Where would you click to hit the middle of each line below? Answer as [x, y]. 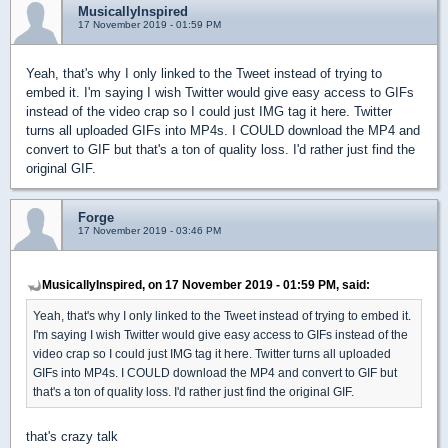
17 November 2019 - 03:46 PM [149, 231]
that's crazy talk [72, 437]
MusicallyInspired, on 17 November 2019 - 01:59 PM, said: [206, 285]
